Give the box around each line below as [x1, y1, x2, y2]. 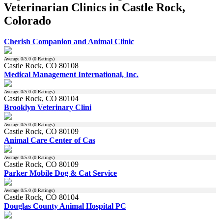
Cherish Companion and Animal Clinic [4, 37, 134, 46]
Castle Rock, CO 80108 [4, 61, 79, 70]
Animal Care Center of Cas [4, 136, 95, 144]
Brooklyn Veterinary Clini [4, 103, 91, 111]
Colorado [4, 14, 51, 27]
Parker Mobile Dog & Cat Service [4, 168, 117, 177]
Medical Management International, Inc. [4, 70, 138, 79]
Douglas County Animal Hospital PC [4, 201, 126, 210]
